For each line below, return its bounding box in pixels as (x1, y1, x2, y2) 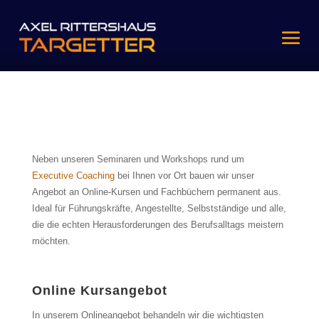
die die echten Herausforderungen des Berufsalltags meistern (31, 219, 283, 231)
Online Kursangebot (31, 283, 167, 298)
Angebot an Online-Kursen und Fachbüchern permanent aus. (31, 187, 281, 198)
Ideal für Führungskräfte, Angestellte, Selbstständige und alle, (31, 203, 286, 214)
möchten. (31, 236, 70, 247)
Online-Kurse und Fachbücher (40, 73, 279, 91)
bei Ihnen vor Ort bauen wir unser (114, 170, 254, 182)
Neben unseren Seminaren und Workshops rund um (31, 154, 244, 165)
